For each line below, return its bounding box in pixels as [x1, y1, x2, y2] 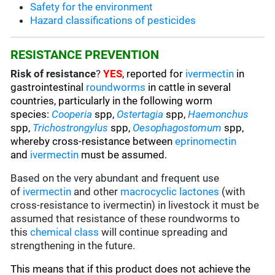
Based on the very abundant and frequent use [10, 172, 220, 185]
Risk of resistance [10, 68, 96, 80]
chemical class [30, 226, 99, 239]
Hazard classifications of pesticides [30, 14, 196, 27]
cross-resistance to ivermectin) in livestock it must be [10, 199, 260, 212]
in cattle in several [145, 81, 231, 94]
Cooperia [52, 108, 93, 121]
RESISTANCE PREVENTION [10, 47, 160, 63]
